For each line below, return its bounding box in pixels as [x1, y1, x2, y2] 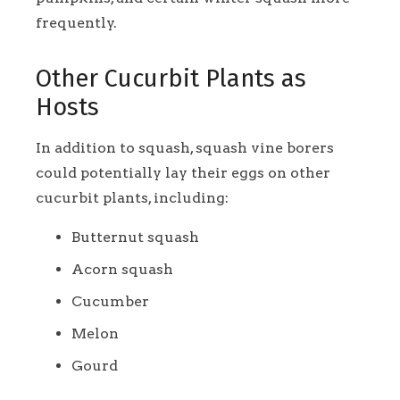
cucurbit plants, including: [36, 189, 229, 207]
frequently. [36, 14, 117, 32]
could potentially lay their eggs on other [36, 164, 330, 182]
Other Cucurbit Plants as [36, 64, 306, 94]
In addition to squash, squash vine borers [36, 139, 334, 157]
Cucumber [71, 293, 149, 311]
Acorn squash [71, 261, 173, 279]
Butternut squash [71, 229, 199, 246]
